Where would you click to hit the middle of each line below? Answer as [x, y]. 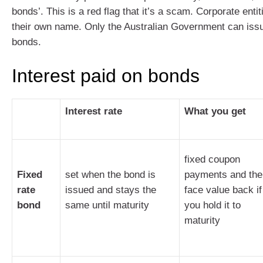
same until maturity [107, 205]
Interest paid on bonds [106, 76]
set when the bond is [110, 175]
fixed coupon [212, 159]
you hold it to [213, 205]
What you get [215, 111]
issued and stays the [111, 190]
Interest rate [94, 111]
